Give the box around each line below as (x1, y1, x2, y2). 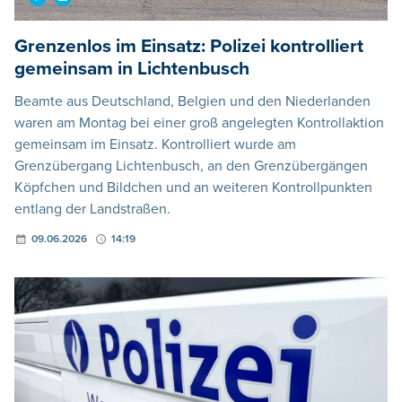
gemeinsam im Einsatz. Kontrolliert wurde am (14, 135, 296, 154)
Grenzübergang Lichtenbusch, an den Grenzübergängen (14, 157, 368, 176)
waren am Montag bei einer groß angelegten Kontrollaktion (14, 114, 384, 133)
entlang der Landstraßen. (14, 200, 170, 219)
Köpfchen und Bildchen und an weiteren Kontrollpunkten (14, 179, 372, 197)
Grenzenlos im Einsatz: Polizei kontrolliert (14, 35, 363, 58)
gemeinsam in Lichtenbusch (14, 57, 249, 81)
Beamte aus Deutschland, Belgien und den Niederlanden (14, 92, 371, 111)
